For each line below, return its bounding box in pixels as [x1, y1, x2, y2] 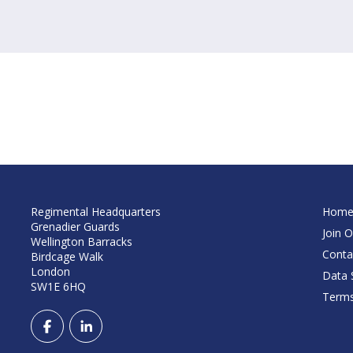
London [31, 264, 70, 279]
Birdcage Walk [31, 249, 103, 264]
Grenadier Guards [31, 219, 120, 234]
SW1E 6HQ [31, 279, 86, 294]
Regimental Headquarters [31, 204, 161, 219]
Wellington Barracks [31, 234, 132, 249]
